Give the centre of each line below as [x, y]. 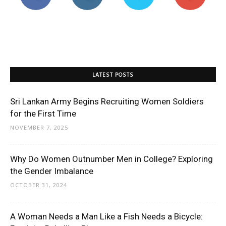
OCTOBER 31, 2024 [39, 185]
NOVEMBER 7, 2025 [39, 128]
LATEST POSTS [113, 75]
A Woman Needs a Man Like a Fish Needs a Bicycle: [106, 217]
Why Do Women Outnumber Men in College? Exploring [111, 159]
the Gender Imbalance [52, 171]
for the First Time [43, 114]
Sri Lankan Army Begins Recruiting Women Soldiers [107, 102]
